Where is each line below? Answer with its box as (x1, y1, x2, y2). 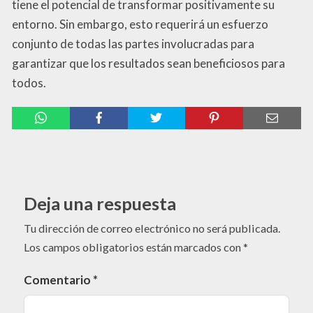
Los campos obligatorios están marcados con (24, 240, 243, 254)
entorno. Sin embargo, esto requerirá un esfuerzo (12, 16, 268, 31)
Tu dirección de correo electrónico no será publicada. (24, 221, 280, 235)
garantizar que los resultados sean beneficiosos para (12, 55, 285, 71)
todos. (12, 75, 46, 90)
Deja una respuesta (24, 192, 176, 214)
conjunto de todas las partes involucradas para (12, 36, 254, 51)
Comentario (24, 272, 93, 287)
